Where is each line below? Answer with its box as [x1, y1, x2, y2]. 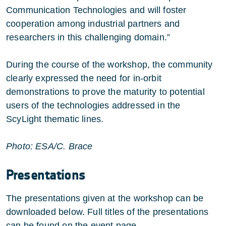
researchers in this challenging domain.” [6, 32, 171, 42]
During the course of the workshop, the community [6, 59, 213, 70]
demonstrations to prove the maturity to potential [6, 86, 205, 97]
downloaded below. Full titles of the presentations [6, 206, 208, 217]
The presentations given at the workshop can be [6, 193, 204, 203]
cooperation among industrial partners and [6, 18, 180, 29]
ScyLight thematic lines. [6, 114, 104, 124]
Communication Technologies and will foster [6, 5, 187, 15]
